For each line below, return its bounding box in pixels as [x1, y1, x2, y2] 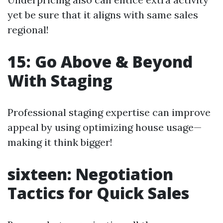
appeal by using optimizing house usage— [7, 121, 202, 134]
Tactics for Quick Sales [7, 182, 189, 204]
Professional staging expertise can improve [7, 106, 211, 119]
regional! [7, 23, 49, 36]
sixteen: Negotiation [7, 163, 173, 185]
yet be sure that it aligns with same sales [7, 8, 198, 21]
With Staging [7, 70, 112, 92]
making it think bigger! [7, 136, 112, 149]
